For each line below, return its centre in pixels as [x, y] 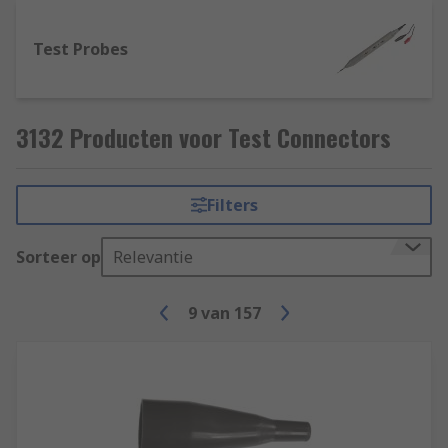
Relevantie [153, 257]
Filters [232, 205]
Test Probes [80, 49]
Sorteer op [58, 257]
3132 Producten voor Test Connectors [203, 137]
